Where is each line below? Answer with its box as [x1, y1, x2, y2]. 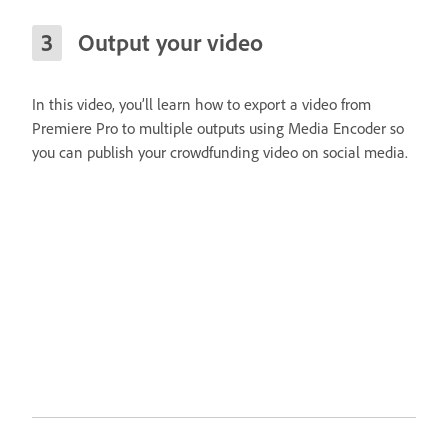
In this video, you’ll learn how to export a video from [32, 94, 371, 114]
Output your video [78, 27, 263, 57]
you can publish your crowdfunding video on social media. [32, 142, 408, 162]
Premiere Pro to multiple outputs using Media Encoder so [32, 118, 404, 138]
